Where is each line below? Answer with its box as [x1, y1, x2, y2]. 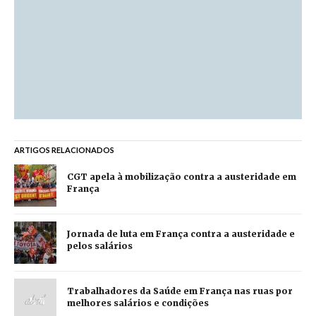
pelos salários [67, 241, 133, 252]
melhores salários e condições [67, 298, 209, 309]
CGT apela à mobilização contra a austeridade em [67, 171, 296, 183]
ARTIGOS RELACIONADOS [14, 145, 114, 154]
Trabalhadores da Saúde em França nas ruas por [67, 286, 293, 297]
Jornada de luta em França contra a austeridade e [67, 229, 295, 240]
